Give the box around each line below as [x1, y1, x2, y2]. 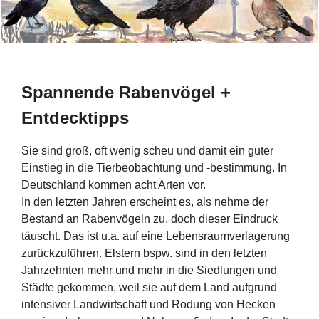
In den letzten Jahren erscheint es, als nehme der [21, 196, 268, 208]
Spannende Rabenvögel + [21, 83, 231, 102]
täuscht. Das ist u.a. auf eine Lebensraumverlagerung [21, 230, 290, 242]
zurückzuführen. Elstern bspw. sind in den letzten [21, 247, 267, 259]
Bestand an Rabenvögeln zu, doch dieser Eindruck [21, 213, 278, 225]
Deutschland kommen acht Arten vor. [21, 179, 206, 191]
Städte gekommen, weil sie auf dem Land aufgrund [21, 281, 277, 293]
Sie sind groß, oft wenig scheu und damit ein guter [21, 145, 273, 157]
